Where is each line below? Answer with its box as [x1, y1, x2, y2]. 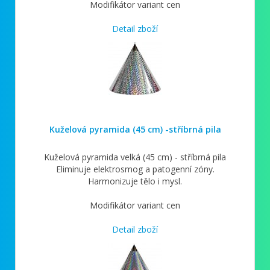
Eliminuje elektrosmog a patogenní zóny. [55, 163, 215, 175]
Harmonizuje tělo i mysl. [88, 175, 182, 187]
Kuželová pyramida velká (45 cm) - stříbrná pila [44, 151, 226, 163]
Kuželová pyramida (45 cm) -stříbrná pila [49, 123, 221, 135]
